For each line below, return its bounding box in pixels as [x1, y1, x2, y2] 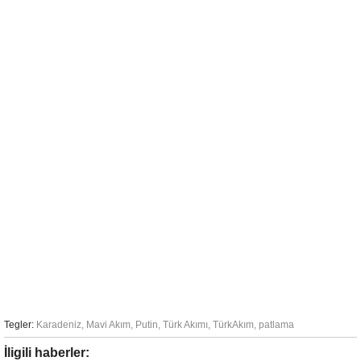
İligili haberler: [4, 345, 89, 359]
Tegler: [4, 318, 34, 330]
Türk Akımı [163, 318, 208, 330]
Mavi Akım [86, 318, 131, 330]
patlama [259, 318, 294, 330]
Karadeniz [36, 318, 81, 330]
